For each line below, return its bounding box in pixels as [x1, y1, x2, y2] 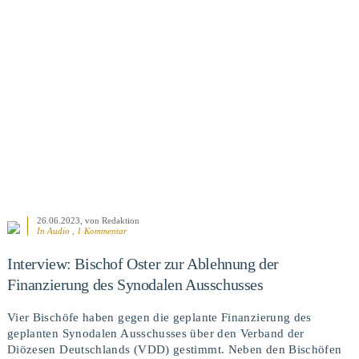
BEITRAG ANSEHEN [123, 15, 236, 27]
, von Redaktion [79, 215, 139, 225]
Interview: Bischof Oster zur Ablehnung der [6, 255, 279, 273]
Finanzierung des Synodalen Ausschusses [6, 276, 264, 294]
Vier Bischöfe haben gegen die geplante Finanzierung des [6, 310, 312, 324]
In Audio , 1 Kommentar [36, 225, 127, 236]
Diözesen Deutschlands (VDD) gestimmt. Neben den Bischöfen [6, 342, 342, 356]
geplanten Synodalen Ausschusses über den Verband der [6, 326, 305, 340]
